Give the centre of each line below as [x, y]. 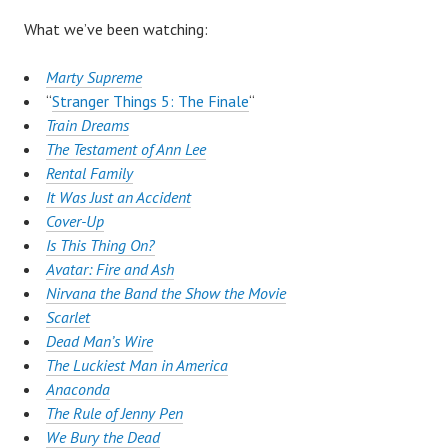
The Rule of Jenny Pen [114, 413]
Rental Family [89, 173]
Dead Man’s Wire [99, 341]
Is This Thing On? [100, 245]
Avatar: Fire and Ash [110, 269]
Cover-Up [75, 221]
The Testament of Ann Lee [126, 149]
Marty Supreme [94, 77]
